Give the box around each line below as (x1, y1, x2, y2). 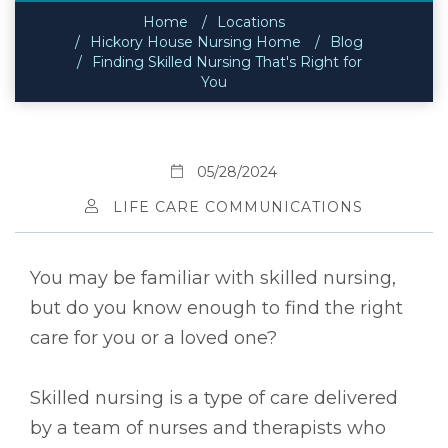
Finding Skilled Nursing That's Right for (91, 52, 362, 71)
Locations (217, 12, 285, 31)
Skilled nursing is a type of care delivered (30, 386, 398, 409)
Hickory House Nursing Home (90, 32, 301, 51)
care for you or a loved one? (30, 326, 277, 349)
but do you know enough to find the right (30, 296, 403, 319)
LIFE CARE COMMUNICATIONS (112, 197, 363, 216)
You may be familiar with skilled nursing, (30, 266, 396, 289)
